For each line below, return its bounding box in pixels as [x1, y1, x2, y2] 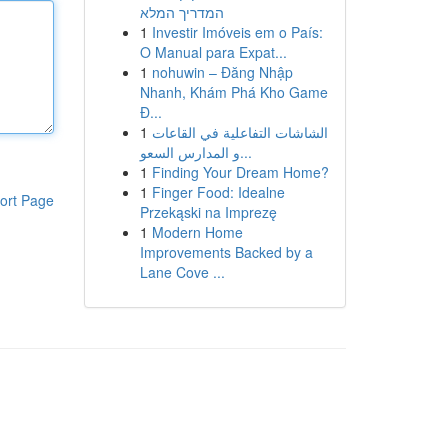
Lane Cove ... [139, 262, 225, 282]
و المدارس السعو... [239, 142, 252, 162]
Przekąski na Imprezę [139, 202, 277, 222]
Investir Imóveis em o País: [151, 22, 323, 42]
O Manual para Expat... [139, 42, 287, 62]
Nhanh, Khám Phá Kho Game [139, 82, 328, 102]
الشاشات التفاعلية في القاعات [151, 122, 328, 142]
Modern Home [151, 222, 243, 242]
